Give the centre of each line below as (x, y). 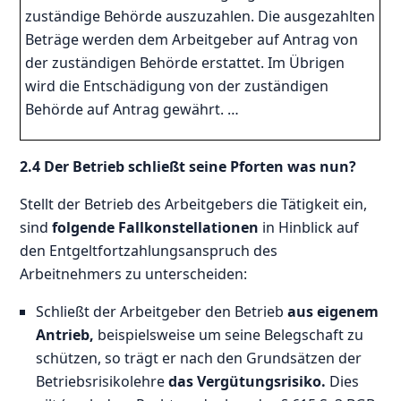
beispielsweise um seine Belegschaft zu (229, 334)
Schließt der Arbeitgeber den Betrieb (162, 311)
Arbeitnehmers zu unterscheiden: (134, 273)
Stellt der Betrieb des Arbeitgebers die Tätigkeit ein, (194, 204)
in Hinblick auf (309, 227)
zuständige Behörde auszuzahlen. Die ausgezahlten (200, 16)
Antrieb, (65, 334)
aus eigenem (333, 311)
